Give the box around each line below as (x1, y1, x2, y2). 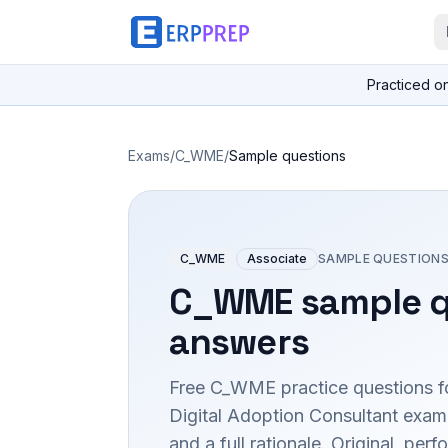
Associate (247, 250, 307, 266)
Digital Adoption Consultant (169, 404, 398, 426)
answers (169, 318, 309, 365)
